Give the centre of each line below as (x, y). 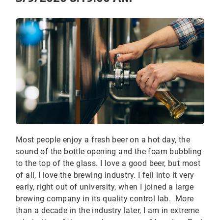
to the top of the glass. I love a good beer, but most (108, 164)
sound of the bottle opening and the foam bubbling (109, 152)
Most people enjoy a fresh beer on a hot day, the (103, 140)
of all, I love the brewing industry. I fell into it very (105, 175)
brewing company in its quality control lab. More (105, 199)
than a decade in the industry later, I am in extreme (108, 211)
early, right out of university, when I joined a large (105, 187)
